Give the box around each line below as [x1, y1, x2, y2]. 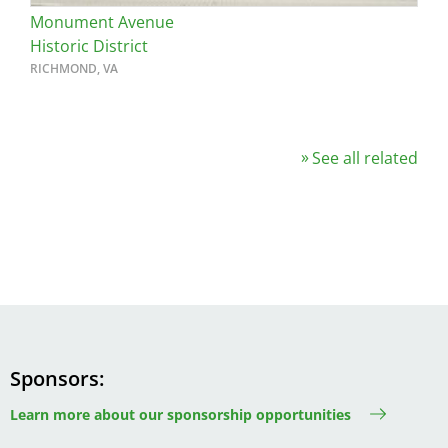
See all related [312, 147, 418, 170]
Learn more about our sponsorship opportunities [10, 404, 351, 424]
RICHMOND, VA [30, 60, 118, 78]
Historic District [30, 35, 148, 58]
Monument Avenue [30, 11, 174, 34]
